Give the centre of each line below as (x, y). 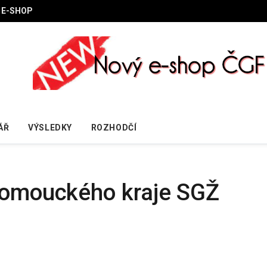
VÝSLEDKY (50, 127)
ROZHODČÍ (114, 127)
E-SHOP (17, 11)
